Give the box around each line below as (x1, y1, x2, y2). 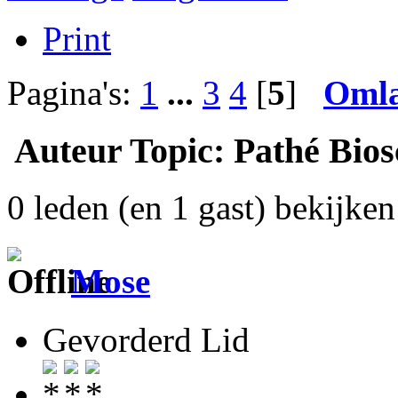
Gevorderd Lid (43, 320, 250, 359)
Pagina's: (7, 73, 140, 112)
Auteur (14, 130, 122, 171)
